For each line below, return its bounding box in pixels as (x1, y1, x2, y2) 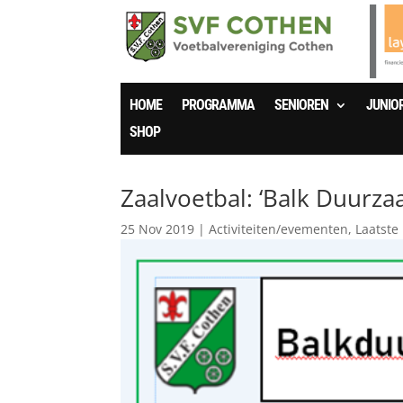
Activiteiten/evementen (209, 219, 349, 237)
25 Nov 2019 (121, 219, 195, 237)
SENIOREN (274, 95, 329, 113)
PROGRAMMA (182, 95, 255, 113)
